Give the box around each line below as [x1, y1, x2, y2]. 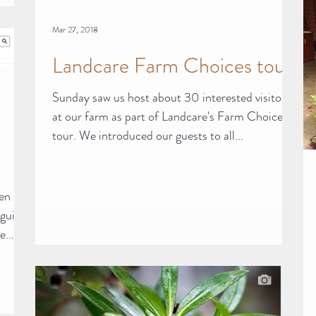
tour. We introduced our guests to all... [52, 126, 243, 145]
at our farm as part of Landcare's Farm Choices [52, 107, 288, 126]
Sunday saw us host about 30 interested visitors [52, 87, 291, 107]
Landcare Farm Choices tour [52, 50, 292, 80]
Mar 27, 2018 [52, 23, 98, 36]
